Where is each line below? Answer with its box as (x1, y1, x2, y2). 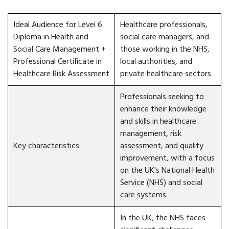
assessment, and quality (120, 140, 203, 153)
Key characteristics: (13, 140, 81, 153)
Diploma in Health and (13, 31, 88, 44)
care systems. (120, 189, 168, 202)
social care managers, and (120, 31, 209, 44)
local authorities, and (120, 55, 192, 68)
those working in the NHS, (120, 43, 210, 56)
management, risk (120, 127, 181, 141)
